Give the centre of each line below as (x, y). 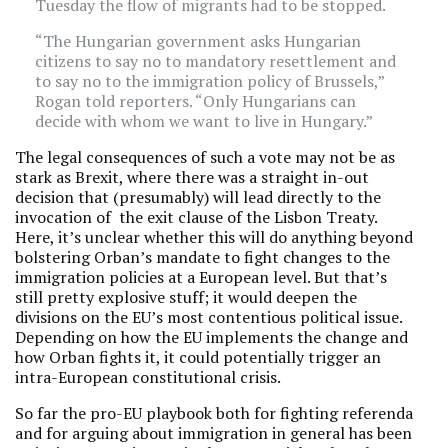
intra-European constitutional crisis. (148, 377)
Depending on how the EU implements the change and (211, 337)
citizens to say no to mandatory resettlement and (215, 61)
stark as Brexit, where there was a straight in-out (192, 177)
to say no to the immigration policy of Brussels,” (209, 81)
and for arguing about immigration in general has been (213, 433)
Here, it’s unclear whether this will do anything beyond (214, 237)
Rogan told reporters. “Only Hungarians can (195, 101)
